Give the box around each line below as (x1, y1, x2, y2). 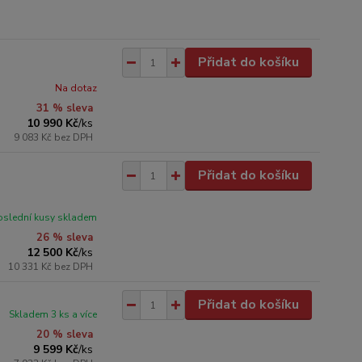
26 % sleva (36, 230, 94, 245)
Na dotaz (55, 82, 98, 95)
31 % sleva (36, 101, 94, 116)
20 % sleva (36, 327, 94, 342)
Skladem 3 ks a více (9, 308, 98, 321)
